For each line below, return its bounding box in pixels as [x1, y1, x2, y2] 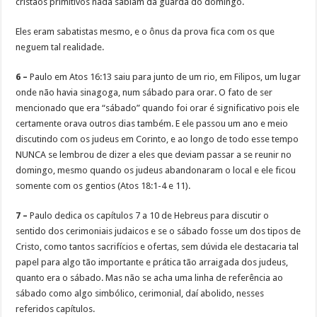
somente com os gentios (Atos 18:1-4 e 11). [16, 180, 191, 192]
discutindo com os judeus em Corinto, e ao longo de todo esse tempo [16, 134, 299, 145]
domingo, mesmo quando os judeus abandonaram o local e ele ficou [16, 165, 296, 176]
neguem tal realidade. [16, 42, 105, 53]
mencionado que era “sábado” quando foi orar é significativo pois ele [16, 103, 300, 114]
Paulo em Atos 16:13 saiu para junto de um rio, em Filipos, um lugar [28, 71, 301, 83]
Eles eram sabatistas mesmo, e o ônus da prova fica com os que [16, 26, 275, 38]
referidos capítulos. [16, 304, 96, 315]
